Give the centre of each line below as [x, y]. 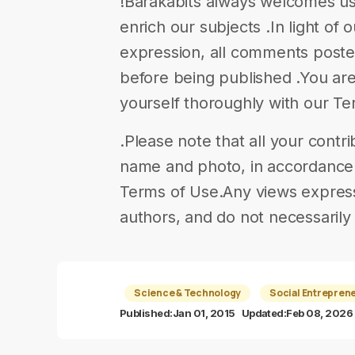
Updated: [264, 313]
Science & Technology [188, 293]
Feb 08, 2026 [320, 313]
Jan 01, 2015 [204, 313]
